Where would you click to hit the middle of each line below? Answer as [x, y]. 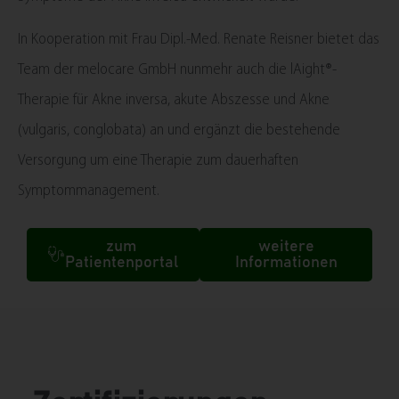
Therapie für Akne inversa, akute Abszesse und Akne [174, 100]
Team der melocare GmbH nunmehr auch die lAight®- [177, 69]
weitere [286, 247]
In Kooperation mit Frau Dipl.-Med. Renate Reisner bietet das [199, 39]
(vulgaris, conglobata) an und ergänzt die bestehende [179, 130]
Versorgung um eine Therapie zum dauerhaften [158, 160]
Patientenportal [121, 263]
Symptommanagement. [89, 191]
